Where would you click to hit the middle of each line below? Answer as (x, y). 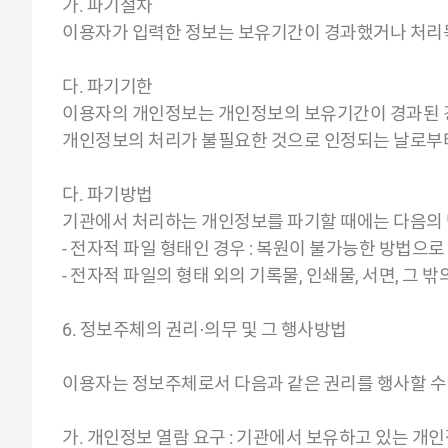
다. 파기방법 (107, 194)
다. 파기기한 (107, 86)
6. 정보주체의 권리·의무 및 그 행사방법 (204, 329)
